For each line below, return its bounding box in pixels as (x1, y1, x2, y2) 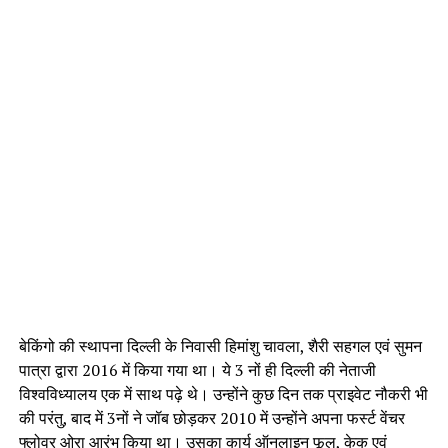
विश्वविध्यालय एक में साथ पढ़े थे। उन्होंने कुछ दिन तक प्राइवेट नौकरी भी (18, 383, 428, 406)
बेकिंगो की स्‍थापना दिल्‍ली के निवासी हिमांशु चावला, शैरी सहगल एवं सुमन (18, 335, 422, 358)
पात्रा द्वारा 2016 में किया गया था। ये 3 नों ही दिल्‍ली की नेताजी (18, 359, 376, 382)
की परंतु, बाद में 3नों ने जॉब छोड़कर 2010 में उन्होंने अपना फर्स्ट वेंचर (18, 407, 405, 430)
